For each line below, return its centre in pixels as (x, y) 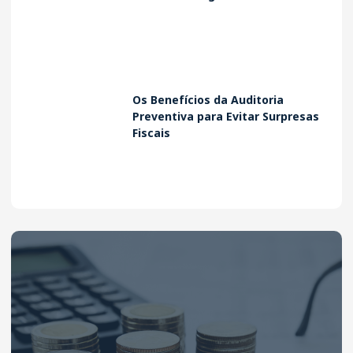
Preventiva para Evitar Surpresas (226, 117)
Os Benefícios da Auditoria (208, 100)
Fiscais (152, 133)
